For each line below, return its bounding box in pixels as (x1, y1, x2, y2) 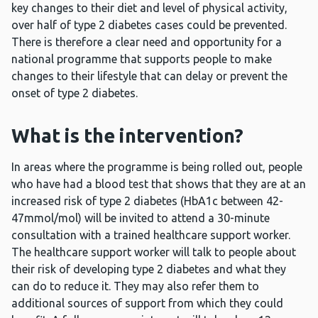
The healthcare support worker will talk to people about (11, 246, 296, 259)
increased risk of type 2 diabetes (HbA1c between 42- (11, 194, 283, 208)
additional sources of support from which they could (11, 297, 283, 310)
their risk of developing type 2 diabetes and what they (11, 263, 286, 276)
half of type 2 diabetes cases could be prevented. (37, 18, 287, 32)
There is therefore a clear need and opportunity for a (11, 35, 282, 49)
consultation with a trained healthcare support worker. (11, 229, 290, 242)
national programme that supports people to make (11, 53, 272, 66)
